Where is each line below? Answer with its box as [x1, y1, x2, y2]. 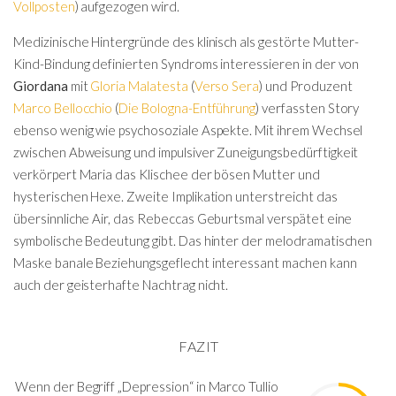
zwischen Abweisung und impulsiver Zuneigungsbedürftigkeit [13, 143, 359, 160]
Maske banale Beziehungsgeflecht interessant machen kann [13, 254, 357, 270]
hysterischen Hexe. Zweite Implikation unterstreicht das [13, 187, 338, 204]
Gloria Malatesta [90, 77, 188, 94]
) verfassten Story [255, 99, 360, 116]
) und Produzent [259, 77, 353, 94]
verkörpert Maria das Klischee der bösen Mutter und [13, 165, 320, 182]
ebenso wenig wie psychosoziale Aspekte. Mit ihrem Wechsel [13, 121, 363, 138]
